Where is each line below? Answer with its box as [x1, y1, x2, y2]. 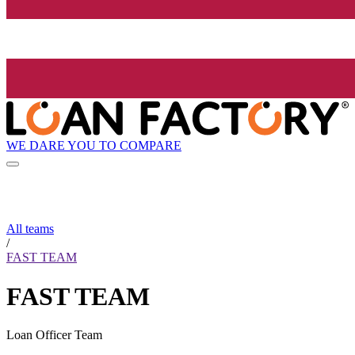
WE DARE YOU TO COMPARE [6, 138, 181, 152]
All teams [6, 222, 54, 236]
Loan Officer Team [6, 328, 102, 342]
